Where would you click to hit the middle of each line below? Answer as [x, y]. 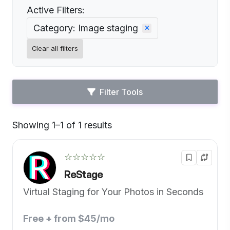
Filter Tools [121, 92]
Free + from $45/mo [69, 218]
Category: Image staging [86, 28]
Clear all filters [55, 49]
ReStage [83, 174]
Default [128, 130]
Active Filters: [56, 10]
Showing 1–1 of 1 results [62, 125]
